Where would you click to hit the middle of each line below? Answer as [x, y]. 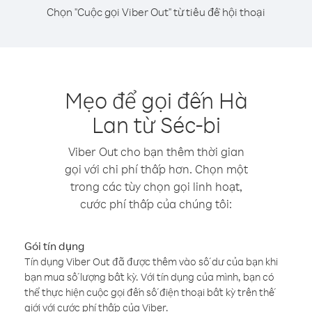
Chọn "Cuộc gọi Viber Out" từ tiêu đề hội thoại [156, 12]
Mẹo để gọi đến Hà [156, 100]
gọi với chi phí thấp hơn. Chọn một [156, 169]
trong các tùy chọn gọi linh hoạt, [156, 186]
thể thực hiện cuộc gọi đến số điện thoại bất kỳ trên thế [149, 292]
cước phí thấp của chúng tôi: [156, 204]
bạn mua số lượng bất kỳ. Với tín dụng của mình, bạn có [149, 277]
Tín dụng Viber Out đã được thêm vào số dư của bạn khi [151, 262]
